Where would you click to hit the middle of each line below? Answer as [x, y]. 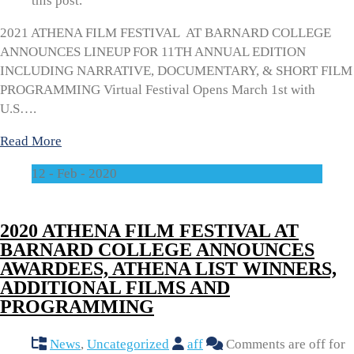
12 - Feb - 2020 [74, 173]
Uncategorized [128, 344]
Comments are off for [284, 344]
